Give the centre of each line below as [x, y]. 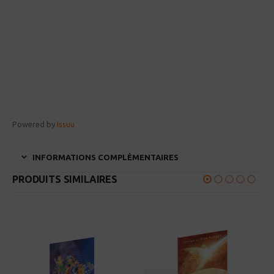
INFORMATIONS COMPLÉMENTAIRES [106, 157]
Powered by [35, 124]
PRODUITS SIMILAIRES [65, 179]
